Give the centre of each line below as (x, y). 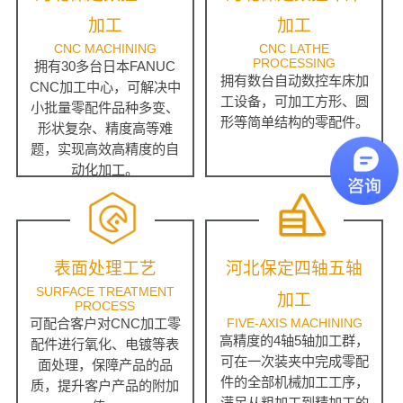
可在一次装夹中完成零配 (294, 362)
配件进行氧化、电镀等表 (105, 345)
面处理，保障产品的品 (105, 365)
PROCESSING (295, 63)
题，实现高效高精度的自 (105, 149)
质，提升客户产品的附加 (105, 386)
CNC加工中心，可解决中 (105, 87)
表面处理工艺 (105, 269)
